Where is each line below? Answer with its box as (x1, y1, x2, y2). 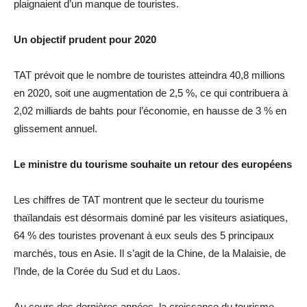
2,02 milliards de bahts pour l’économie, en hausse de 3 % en (14, 105, 286, 116)
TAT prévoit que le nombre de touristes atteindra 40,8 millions (14, 69, 285, 81)
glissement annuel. (14, 123, 97, 134)
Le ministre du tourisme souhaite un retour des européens (14, 158, 292, 170)
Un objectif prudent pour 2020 (14, 34, 156, 45)
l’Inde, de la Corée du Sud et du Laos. (14, 265, 180, 277)
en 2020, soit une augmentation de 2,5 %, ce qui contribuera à (14, 87, 288, 99)
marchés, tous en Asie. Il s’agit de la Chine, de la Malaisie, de (14, 247, 286, 259)
